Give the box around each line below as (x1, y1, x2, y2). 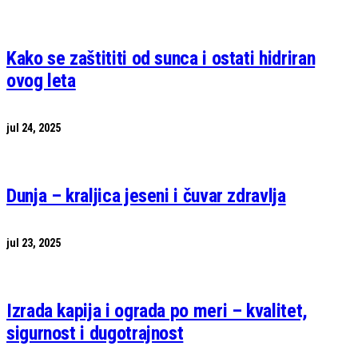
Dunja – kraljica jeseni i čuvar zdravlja (6, 184, 286, 207)
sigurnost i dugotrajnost (6, 321, 184, 344)
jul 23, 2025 (6, 236, 61, 249)
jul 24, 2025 (6, 121, 61, 134)
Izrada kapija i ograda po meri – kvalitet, (6, 299, 308, 322)
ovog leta (6, 70, 76, 93)
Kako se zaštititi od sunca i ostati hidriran (6, 47, 316, 70)
